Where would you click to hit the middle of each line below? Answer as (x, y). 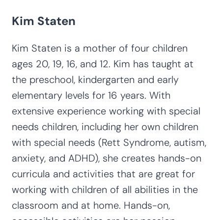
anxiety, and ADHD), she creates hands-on (107, 158)
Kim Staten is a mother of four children (100, 48)
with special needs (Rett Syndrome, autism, (109, 143)
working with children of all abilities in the (105, 190)
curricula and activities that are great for (103, 174)
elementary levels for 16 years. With (91, 96)
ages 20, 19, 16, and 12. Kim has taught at (103, 64)
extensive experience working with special (106, 111)
